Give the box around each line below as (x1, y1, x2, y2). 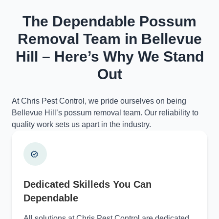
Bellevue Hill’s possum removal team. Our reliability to (12, 109, 198, 117)
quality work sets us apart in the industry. (12, 120, 151, 129)
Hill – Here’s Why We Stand (15, 48, 204, 65)
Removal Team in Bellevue (17, 31, 202, 47)
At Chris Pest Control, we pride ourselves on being (12, 97, 186, 105)
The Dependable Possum (22, 13, 197, 29)
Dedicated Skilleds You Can (23, 179, 152, 190)
